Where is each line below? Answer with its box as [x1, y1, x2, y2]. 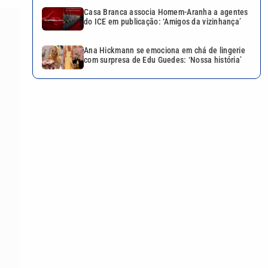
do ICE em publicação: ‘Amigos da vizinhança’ [84, 16, 242, 26]
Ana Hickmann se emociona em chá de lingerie [84, 45, 246, 56]
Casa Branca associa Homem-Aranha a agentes [84, 7, 248, 17]
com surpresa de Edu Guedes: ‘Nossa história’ [84, 55, 242, 65]
